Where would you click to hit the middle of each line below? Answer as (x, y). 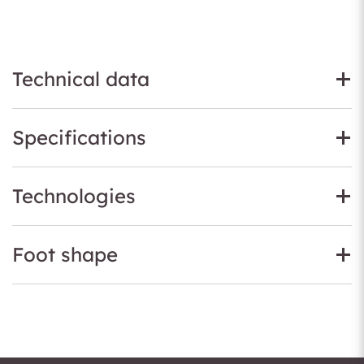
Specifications (79, 137)
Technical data (81, 79)
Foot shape (65, 254)
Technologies (74, 196)
